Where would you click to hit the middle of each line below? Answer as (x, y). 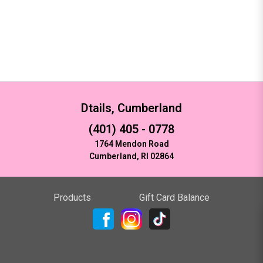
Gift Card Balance (174, 197)
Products (73, 197)
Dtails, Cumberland (131, 108)
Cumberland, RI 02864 (131, 156)
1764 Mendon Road (131, 144)
